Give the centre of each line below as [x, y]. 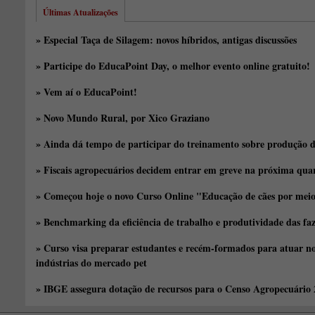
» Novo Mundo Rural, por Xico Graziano [123, 118]
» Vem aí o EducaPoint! [86, 92]
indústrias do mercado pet [91, 263]
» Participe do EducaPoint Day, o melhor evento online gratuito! [173, 66]
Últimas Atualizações [81, 12]
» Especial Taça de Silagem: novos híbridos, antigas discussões [166, 40]
